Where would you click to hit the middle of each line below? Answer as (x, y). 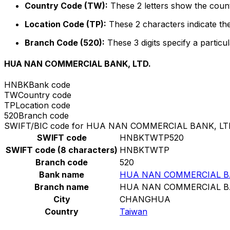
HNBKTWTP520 (152, 138)
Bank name (62, 175)
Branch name (62, 187)
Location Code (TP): (65, 24)
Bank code (50, 85)
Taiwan (133, 212)
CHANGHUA (145, 199)
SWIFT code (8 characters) (62, 150)
